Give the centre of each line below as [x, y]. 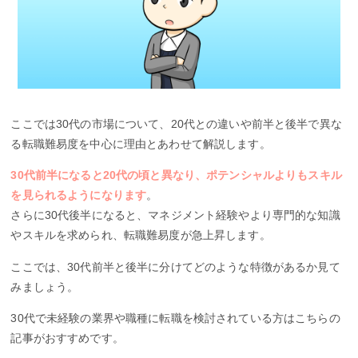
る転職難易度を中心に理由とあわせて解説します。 [141, 143]
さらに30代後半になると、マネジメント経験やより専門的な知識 [175, 215]
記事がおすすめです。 [67, 338]
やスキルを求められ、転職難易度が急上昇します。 [141, 235]
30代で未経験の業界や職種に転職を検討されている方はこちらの [175, 318]
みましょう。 [45, 286]
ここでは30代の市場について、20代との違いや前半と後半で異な [176, 123]
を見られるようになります [79, 195]
